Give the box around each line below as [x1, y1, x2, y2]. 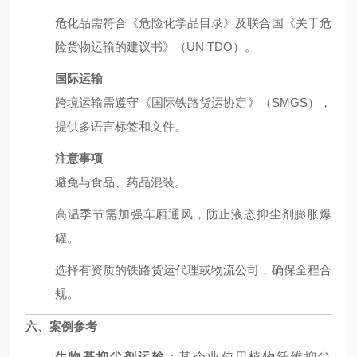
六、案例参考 [25, 320, 97, 333]
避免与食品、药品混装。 [54, 175, 186, 189]
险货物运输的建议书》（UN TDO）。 [54, 40, 257, 53]
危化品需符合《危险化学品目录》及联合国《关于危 [54, 16, 331, 29]
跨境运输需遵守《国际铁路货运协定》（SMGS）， [54, 96, 331, 109]
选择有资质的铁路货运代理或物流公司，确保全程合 [54, 263, 331, 277]
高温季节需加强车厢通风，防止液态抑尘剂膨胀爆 [54, 207, 331, 221]
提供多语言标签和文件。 [54, 120, 186, 133]
